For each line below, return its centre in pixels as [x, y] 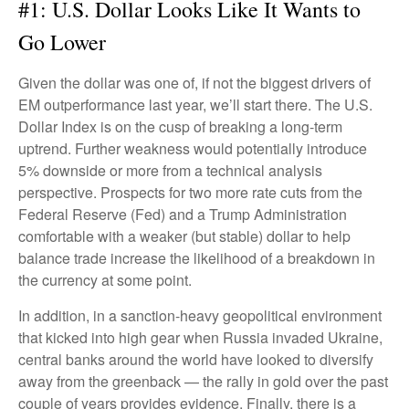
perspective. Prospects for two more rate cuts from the [190, 192]
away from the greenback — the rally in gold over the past [203, 381]
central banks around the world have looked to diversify [196, 359]
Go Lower [62, 42]
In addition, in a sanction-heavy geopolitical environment [200, 315]
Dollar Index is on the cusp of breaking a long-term [180, 126]
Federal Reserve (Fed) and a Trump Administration [183, 214]
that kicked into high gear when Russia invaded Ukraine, [200, 337]
